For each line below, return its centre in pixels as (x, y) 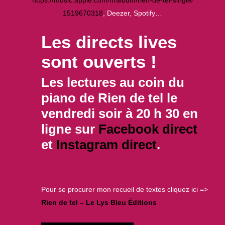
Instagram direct (106, 144)
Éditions (142, 202)
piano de (69, 98)
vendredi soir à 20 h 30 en (119, 113)
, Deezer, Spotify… (133, 13)
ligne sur (70, 129)
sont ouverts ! (99, 61)
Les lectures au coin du (113, 82)
